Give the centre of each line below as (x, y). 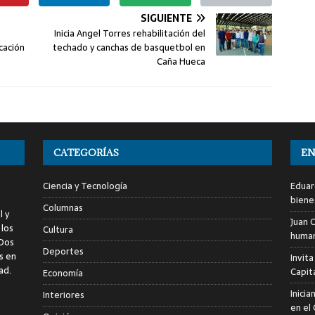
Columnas (63, 207)
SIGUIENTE (167, 18)
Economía (63, 273)
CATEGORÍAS (86, 152)
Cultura (58, 229)
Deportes (63, 251)
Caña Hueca (181, 61)
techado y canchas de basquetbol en (129, 47)
